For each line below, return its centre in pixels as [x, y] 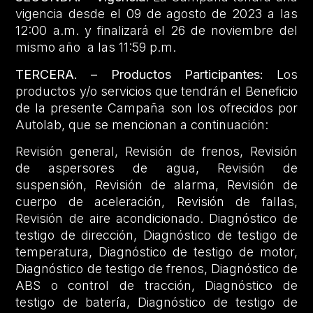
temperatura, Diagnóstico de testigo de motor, [156, 252]
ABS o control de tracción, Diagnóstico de [156, 286]
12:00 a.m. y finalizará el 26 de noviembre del [156, 31]
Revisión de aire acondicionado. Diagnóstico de [156, 219]
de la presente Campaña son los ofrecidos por [156, 108]
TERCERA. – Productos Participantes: [139, 74]
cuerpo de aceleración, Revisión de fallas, [156, 202]
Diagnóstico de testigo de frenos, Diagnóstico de [156, 269]
